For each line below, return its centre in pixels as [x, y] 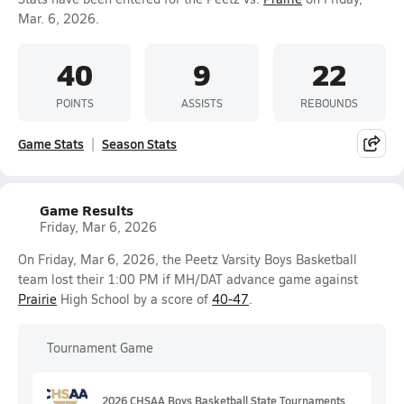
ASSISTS [202, 102]
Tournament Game [100, 348]
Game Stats [51, 143]
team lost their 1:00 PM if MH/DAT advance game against [188, 279]
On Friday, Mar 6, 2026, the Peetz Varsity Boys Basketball [188, 259]
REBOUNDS [330, 102]
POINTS [74, 102]
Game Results [87, 210]
